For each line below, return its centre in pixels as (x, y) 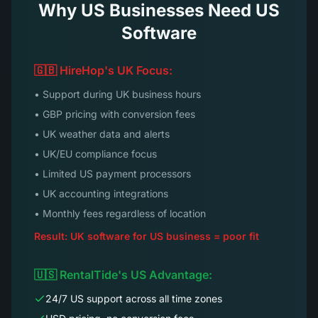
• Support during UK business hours (117, 94)
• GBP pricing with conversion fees (115, 114)
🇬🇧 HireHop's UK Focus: (103, 70)
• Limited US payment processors (113, 174)
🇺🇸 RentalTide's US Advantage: (123, 275)
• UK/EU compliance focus (95, 154)
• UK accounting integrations (101, 193)
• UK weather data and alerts (102, 134)
